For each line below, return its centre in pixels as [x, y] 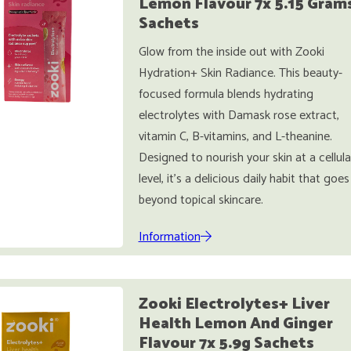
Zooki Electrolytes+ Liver [234, 304]
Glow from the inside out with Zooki [231, 52]
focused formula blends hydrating [226, 94]
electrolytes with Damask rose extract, [239, 116]
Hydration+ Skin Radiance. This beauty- [240, 73]
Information [169, 237]
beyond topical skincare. [201, 200]
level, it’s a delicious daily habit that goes [244, 179]
